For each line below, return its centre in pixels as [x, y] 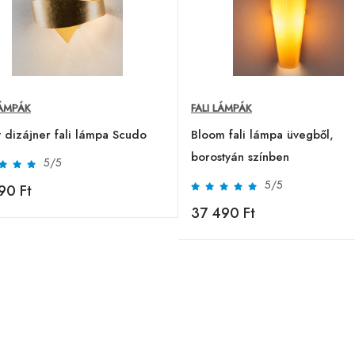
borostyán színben [240, 157]
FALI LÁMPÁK [221, 108]
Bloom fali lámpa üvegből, [262, 134]
